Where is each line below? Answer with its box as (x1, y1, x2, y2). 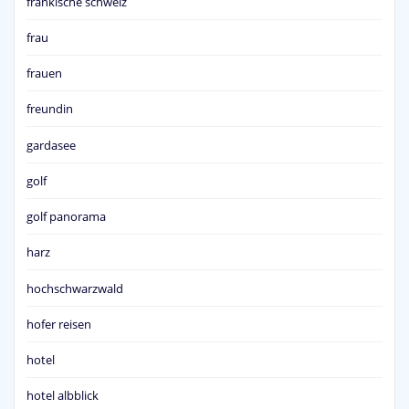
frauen (26, 65, 62, 82)
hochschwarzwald (26, 279, 123, 297)
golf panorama (26, 208, 106, 225)
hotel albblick (26, 387, 99, 404)
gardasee (26, 136, 76, 153)
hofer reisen (26, 315, 91, 332)
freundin (26, 100, 73, 118)
